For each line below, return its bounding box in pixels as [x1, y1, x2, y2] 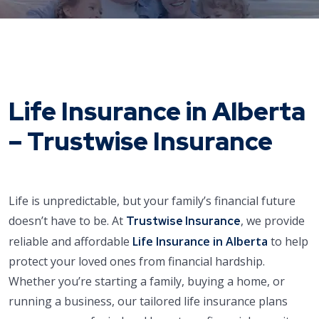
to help [268, 234, 308, 249]
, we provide [241, 213, 305, 229]
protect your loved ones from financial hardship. [9, 253, 265, 269]
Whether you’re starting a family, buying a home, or [9, 273, 285, 289]
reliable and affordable [9, 234, 132, 249]
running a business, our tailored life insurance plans [9, 293, 288, 309]
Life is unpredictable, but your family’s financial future [9, 193, 296, 209]
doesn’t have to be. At [9, 213, 126, 229]
